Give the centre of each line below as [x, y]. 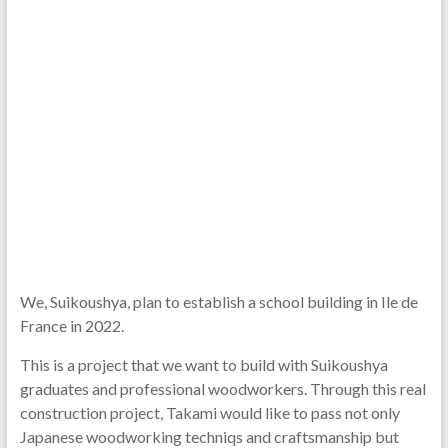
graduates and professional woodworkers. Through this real [222, 388]
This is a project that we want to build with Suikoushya [203, 364]
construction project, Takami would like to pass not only [209, 412]
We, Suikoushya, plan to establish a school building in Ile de [218, 301]
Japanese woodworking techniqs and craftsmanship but [209, 436]
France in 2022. [73, 325]
